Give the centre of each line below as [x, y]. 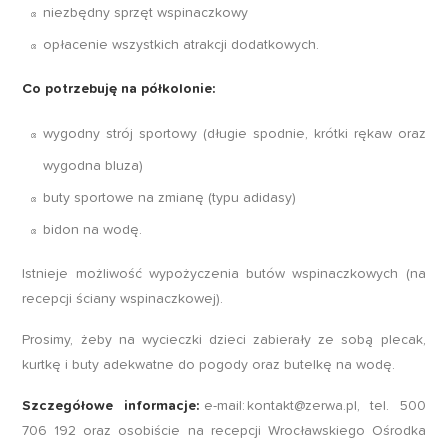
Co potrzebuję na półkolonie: [119, 89]
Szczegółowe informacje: [111, 406]
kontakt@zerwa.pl [301, 406]
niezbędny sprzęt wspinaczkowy [146, 13]
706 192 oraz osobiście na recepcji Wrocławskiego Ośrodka [224, 431]
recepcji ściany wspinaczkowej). [123, 299]
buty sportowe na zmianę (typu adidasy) [170, 198]
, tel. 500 [391, 406]
